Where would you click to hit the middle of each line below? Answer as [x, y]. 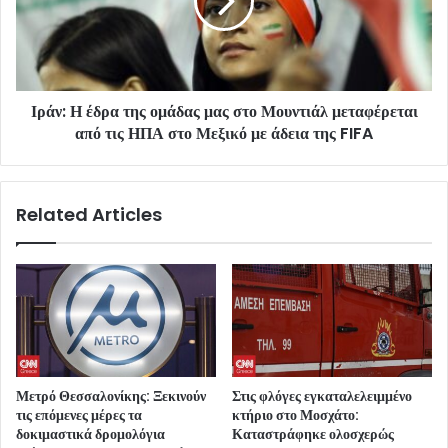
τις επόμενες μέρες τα [79, 415]
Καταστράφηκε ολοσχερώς [313, 434]
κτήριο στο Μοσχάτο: [295, 415]
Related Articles [89, 215]
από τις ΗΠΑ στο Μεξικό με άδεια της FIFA [224, 134]
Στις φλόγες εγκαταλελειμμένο [322, 396]
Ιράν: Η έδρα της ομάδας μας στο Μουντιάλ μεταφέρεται [224, 112]
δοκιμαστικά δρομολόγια [90, 434]
